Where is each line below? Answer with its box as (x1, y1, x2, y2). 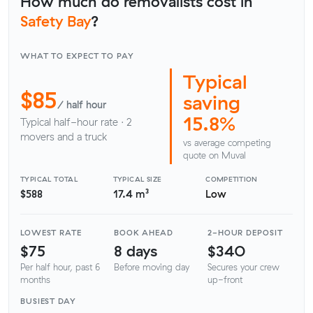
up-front (208, 274, 242, 286)
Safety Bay (20, 11, 91, 30)
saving (183, 90, 240, 115)
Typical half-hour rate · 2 (20, 116, 132, 129)
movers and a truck (20, 131, 107, 144)
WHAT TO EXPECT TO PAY (20, 51, 134, 61)
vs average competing (183, 136, 271, 148)
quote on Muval (183, 149, 246, 161)
